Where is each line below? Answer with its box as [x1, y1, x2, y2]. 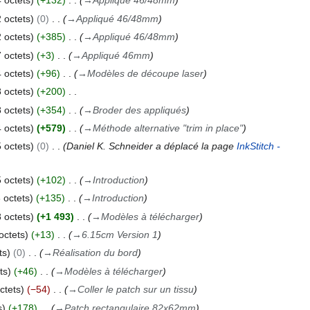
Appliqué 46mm [81, 49, 150, 61]
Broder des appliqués [92, 104, 186, 116]
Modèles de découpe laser [86, 67, 203, 79]
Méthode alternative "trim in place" [92, 122, 243, 134]
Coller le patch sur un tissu [77, 284, 194, 295]
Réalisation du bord [52, 247, 138, 259]
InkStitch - [236, 140, 280, 152]
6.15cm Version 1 [81, 229, 158, 241]
